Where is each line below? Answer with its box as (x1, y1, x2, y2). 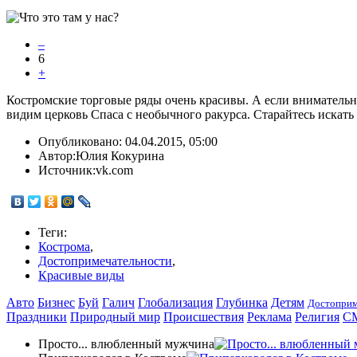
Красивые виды (38, 269, 124, 283)
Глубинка (216, 296, 268, 310)
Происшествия (163, 310, 244, 324)
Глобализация (138, 296, 213, 310)
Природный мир (70, 310, 160, 324)
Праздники (6, 310, 67, 324)
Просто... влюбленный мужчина (38, 337, 214, 351)
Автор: (38, 149, 76, 163)
